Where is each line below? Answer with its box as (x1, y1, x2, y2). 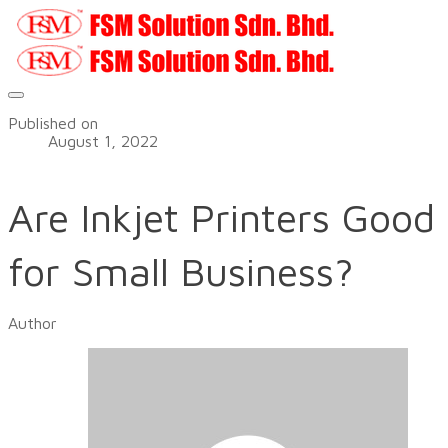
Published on (8, 114, 98, 132)
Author (8, 314, 57, 332)
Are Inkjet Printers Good (8, 193, 435, 240)
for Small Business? (8, 247, 354, 294)
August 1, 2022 (48, 132, 158, 150)
